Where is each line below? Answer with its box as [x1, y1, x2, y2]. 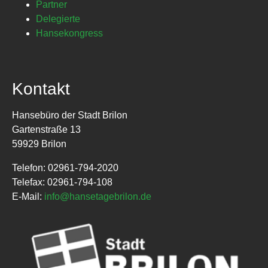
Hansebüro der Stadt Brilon [12, 109, 127, 120]
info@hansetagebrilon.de [44, 191, 151, 202]
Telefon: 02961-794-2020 [12, 162, 118, 173]
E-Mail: [12, 191, 44, 202]
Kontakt [12, 79, 70, 98]
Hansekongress [36, 28, 103, 38]
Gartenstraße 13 [12, 124, 81, 135]
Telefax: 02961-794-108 [12, 176, 112, 187]
